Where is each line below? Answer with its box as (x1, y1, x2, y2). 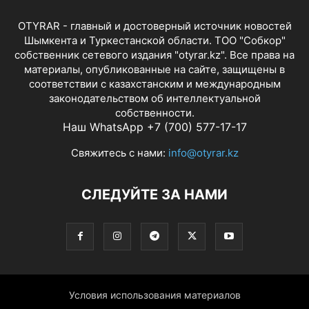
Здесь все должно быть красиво (94, 295, 215, 306)
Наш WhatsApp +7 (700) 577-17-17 (62, 119, 247, 134)
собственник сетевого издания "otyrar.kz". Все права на (14, 48, 295, 61)
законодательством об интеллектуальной (48, 91, 261, 105)
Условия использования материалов (68, 288, 241, 301)
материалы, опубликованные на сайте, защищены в (24, 62, 285, 76)
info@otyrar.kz (168, 146, 239, 159)
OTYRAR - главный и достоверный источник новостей (17, 19, 292, 32)
